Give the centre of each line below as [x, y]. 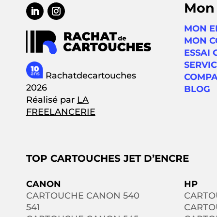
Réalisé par [51, 100]
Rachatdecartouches [89, 76]
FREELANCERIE [61, 112]
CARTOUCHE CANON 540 [83, 196]
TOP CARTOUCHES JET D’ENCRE [107, 159]
